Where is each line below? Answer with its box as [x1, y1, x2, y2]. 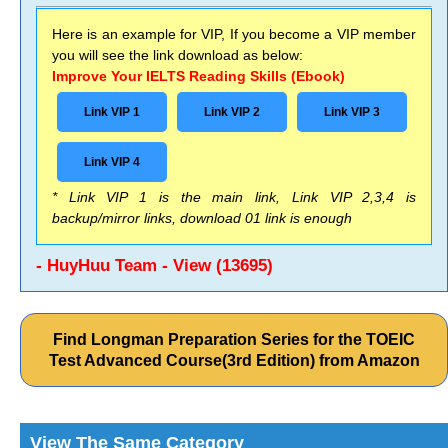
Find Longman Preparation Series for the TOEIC [53, 331, 415, 348]
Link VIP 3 [324, 105, 380, 119]
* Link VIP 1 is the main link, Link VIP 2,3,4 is [52, 189, 416, 205]
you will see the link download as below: [52, 47, 303, 63]
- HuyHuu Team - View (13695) [36, 256, 273, 275]
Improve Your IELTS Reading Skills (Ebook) [52, 68, 345, 84]
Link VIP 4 [84, 155, 140, 169]
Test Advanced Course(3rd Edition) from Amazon [48, 352, 420, 369]
